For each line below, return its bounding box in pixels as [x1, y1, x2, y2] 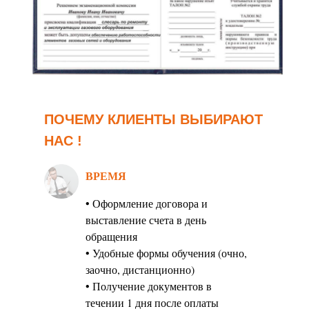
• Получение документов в [86, 279, 212, 294]
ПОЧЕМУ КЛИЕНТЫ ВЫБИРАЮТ [44, 112, 263, 128]
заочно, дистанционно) [86, 262, 195, 277]
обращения [86, 229, 137, 244]
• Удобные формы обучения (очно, [86, 246, 247, 261]
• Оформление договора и [86, 196, 208, 211]
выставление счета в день [86, 212, 206, 228]
